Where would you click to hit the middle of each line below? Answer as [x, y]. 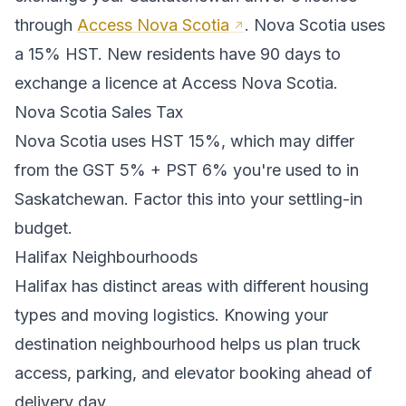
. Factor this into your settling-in [243, 199]
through [46, 25]
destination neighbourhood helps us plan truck [188, 344]
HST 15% [186, 141]
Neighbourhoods [132, 257]
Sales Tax [145, 112]
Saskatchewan [69, 199]
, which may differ [288, 141]
